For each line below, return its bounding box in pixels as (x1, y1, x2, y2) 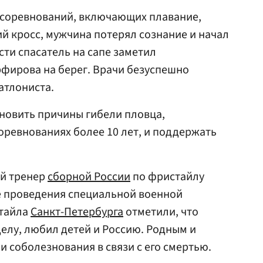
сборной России (48, 168, 130, 185)
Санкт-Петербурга (31, 204, 123, 220)
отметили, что (123, 204, 198, 220)
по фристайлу (130, 168, 204, 185)
